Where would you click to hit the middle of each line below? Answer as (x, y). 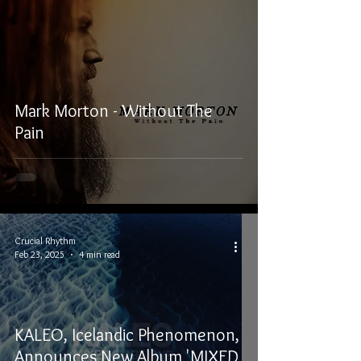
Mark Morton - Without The (114, 111)
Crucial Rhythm (45, 241)
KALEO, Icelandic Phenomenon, (127, 335)
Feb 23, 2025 (39, 254)
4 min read (100, 254)
